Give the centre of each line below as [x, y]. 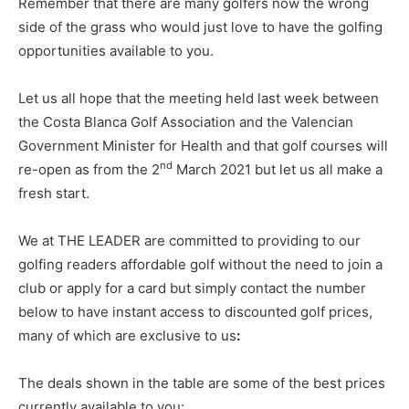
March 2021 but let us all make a [278, 169]
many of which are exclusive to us [127, 335]
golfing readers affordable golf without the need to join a [200, 264]
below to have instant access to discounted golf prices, [195, 311]
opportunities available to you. [116, 50]
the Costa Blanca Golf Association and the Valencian [186, 121]
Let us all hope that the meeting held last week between [199, 98]
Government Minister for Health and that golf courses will [203, 145]
